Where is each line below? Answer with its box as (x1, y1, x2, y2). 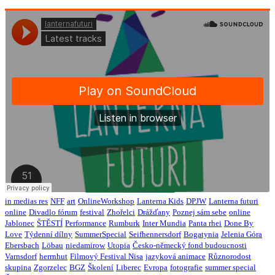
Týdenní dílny (25, 229, 72, 239)
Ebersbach (5, 240, 39, 250)
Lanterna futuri (209, 196, 258, 206)
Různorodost (208, 251, 251, 261)
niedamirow (66, 240, 105, 250)
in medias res (5, 196, 48, 206)
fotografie (170, 262, 203, 272)
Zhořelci (107, 207, 135, 217)
